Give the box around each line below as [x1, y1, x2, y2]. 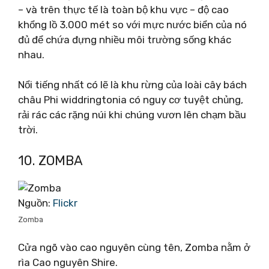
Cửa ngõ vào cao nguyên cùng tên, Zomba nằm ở [18, 241, 250, 253]
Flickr [53, 196, 77, 209]
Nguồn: [18, 196, 53, 209]
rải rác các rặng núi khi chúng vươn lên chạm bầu [18, 109, 246, 121]
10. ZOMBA [18, 152, 83, 169]
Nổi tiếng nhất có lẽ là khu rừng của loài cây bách [18, 79, 247, 91]
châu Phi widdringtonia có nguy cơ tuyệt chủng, [18, 94, 243, 106]
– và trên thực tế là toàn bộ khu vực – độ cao [18, 3, 229, 16]
